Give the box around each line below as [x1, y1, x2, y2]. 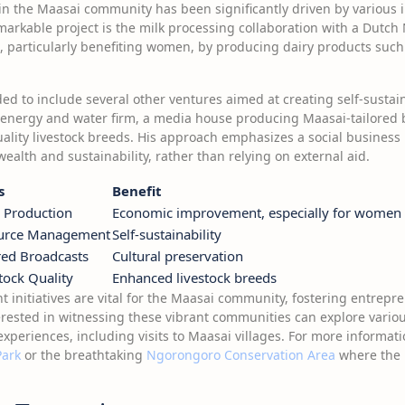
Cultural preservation [112, 247, 243, 265]
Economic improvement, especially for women [112, 203, 401, 221]
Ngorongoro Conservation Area [146, 346, 335, 363]
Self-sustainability [112, 225, 221, 243]
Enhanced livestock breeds [112, 268, 277, 287]
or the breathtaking [21, 346, 146, 363]
